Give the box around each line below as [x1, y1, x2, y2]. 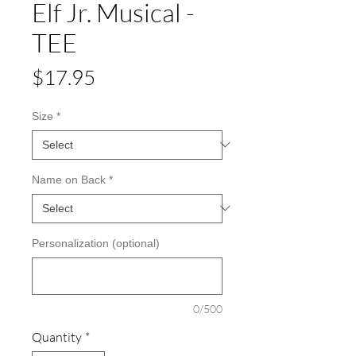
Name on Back [32, 172, 106, 186]
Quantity [32, 328, 82, 345]
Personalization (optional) [32, 236, 160, 250]
